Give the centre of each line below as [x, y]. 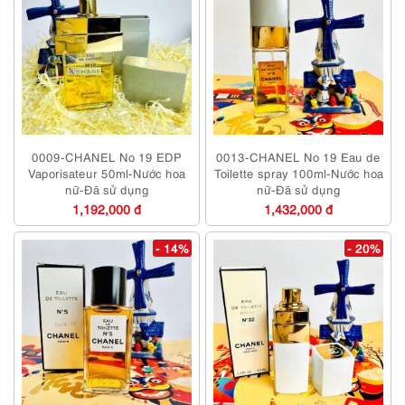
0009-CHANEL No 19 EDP [107, 157]
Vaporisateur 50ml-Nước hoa [107, 173]
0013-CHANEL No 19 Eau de [298, 157]
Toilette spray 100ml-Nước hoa [298, 173]
